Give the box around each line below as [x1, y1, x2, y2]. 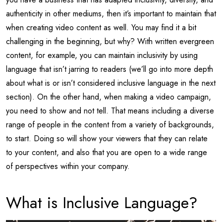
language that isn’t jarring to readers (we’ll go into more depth [6, 63, 213, 75]
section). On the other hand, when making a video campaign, [6, 91, 211, 103]
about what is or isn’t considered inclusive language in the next [6, 77, 216, 89]
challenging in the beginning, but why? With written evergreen [6, 35, 214, 47]
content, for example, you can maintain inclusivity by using [6, 49, 198, 61]
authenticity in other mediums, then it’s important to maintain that [6, 7, 216, 19]
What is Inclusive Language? [6, 191, 198, 214]
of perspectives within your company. [6, 160, 132, 172]
